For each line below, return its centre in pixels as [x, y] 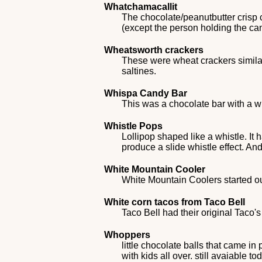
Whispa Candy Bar [146, 93]
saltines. [139, 71]
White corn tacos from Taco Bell [175, 202]
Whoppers [127, 235]
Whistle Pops [134, 126]
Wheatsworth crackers [154, 50]
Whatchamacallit [141, 7]
